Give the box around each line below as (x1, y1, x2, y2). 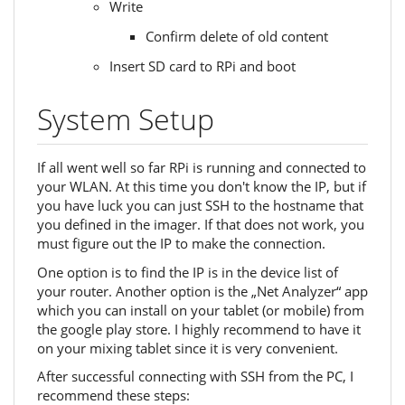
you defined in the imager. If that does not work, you (37, 215, 364, 234)
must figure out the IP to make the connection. (37, 234, 325, 253)
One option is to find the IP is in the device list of (37, 262, 338, 281)
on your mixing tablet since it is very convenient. (37, 338, 338, 357)
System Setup (37, 99, 214, 139)
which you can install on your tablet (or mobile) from (37, 300, 364, 319)
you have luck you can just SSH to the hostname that (37, 196, 363, 215)
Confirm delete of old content (146, 27, 328, 46)
